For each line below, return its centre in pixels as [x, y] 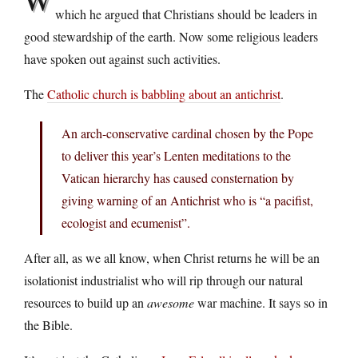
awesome [171, 302]
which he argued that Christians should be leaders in [186, 14]
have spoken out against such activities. [122, 58]
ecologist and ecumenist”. [126, 222]
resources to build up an [86, 302]
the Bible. [48, 324]
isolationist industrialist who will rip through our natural [163, 280]
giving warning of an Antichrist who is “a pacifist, [187, 200]
